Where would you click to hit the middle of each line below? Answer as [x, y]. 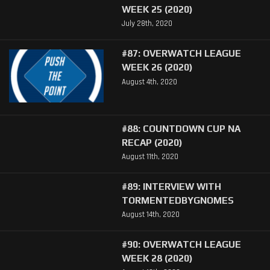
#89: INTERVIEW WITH [171, 186]
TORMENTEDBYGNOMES [177, 200]
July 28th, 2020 [147, 24]
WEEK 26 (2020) [157, 67]
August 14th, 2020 [150, 214]
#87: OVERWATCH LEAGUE [181, 53]
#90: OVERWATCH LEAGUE [181, 244]
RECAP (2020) [152, 142]
